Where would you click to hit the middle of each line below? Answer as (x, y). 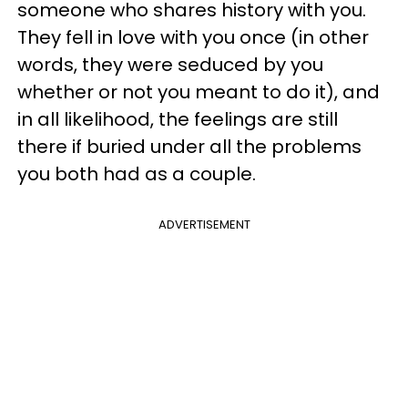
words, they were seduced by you (170, 65)
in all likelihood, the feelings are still (178, 119)
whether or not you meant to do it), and (199, 92)
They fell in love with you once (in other (193, 37)
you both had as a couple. (139, 174)
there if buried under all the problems (189, 147)
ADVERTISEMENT (204, 224)
